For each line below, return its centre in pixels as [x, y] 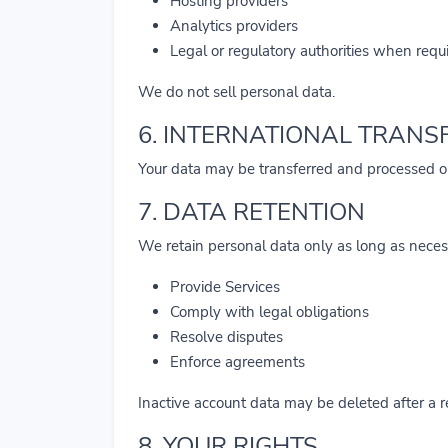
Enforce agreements [237, 362]
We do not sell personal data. [236, 92]
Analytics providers [234, 26]
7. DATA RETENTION [251, 212]
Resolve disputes [226, 337]
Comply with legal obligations [269, 312]
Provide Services [225, 287]
